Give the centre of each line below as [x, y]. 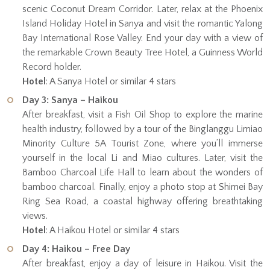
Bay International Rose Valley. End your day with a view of [143, 38]
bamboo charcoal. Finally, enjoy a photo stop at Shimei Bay [143, 187]
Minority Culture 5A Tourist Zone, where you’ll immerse [143, 144]
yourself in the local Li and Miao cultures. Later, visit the [143, 158]
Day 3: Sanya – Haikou [70, 100]
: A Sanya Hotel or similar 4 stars [111, 82]
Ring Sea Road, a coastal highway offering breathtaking [143, 202]
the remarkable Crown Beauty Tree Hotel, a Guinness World [143, 53]
